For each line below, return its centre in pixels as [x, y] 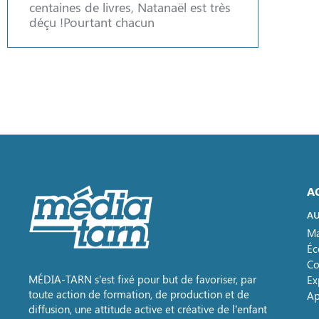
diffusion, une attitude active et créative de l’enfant [148, 309]
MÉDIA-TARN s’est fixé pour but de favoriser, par [142, 279]
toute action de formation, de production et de [139, 294]
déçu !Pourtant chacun [92, 22]
